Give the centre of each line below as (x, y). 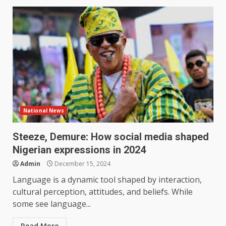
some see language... (52, 204)
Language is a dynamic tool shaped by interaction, (107, 180)
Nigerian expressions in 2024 (79, 150)
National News (44, 111)
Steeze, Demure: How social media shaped (111, 137)
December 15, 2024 (82, 164)
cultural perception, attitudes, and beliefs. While (103, 192)
